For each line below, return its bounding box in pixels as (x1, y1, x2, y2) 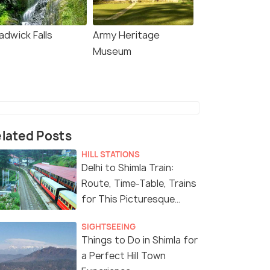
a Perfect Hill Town (81, 250, 166, 263)
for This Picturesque (81, 193, 175, 206)
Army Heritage (93, 28, 160, 42)
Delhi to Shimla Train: (81, 162, 174, 175)
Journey (81, 209, 117, 222)
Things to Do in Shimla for (81, 234, 198, 247)
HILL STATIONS (81, 149, 140, 160)
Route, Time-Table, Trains (81, 177, 197, 190)
